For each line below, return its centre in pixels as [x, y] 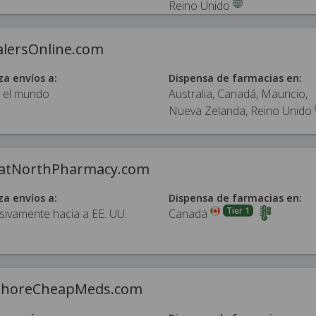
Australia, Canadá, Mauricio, [238, 94]
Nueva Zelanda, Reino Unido [240, 111]
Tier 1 [238, 211]
